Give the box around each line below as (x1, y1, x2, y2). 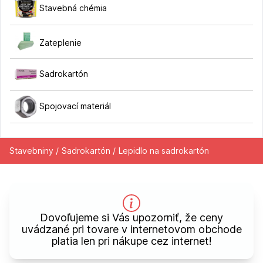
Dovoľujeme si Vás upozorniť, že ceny (40, 211, 223, 224)
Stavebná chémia (39, 2, 107, 13)
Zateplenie (39, 37, 82, 48)
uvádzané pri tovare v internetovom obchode (21, 222, 242, 235)
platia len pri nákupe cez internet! (51, 234, 212, 247)
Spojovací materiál (39, 100, 111, 111)
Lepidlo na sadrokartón (119, 145, 209, 156)
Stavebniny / (9, 145, 59, 156)
